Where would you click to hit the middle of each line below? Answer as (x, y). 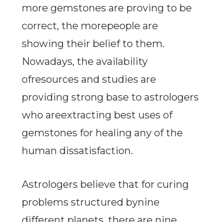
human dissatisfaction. (77, 151)
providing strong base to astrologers (110, 97)
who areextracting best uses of (97, 115)
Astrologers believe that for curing (105, 185)
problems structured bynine (90, 202)
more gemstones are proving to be (107, 8)
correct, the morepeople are (90, 26)
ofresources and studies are (89, 80)
